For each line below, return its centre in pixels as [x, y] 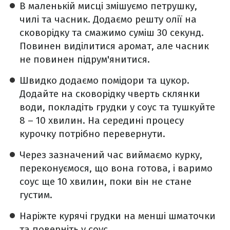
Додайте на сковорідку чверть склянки [110, 94]
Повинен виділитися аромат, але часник [114, 46]
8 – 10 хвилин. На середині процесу [102, 120]
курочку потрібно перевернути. [92, 134]
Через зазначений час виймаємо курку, [111, 155]
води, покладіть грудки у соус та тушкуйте [117, 107]
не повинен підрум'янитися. [85, 59]
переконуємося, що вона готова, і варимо [116, 168]
